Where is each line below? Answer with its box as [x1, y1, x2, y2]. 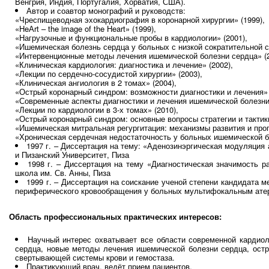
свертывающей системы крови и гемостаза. [15, 252, 175, 264]
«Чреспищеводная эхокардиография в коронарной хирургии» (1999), [15, 14, 265, 26]
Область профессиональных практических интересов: [9, 211, 222, 223]
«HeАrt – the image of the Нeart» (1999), [15, 23, 156, 35]
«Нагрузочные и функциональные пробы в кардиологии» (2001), [15, 32, 247, 44]
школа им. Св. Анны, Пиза [15, 167, 110, 179]
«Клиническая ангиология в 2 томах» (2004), [15, 77, 177, 89]
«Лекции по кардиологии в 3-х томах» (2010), [15, 104, 178, 116]
